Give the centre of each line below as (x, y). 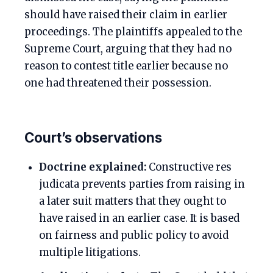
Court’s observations (93, 137)
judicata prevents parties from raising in (142, 184)
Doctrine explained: (93, 167)
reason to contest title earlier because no (126, 66)
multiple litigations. (90, 253)
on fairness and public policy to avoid (134, 236)
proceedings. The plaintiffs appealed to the (133, 32)
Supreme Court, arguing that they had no (128, 49)
